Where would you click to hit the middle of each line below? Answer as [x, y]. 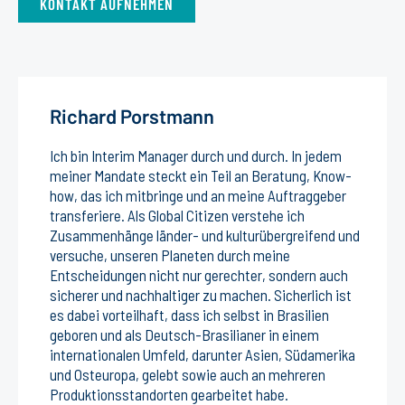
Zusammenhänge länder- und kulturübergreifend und [205, 235]
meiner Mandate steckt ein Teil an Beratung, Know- [201, 175]
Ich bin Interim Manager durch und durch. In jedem [196, 155]
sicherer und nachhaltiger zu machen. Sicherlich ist [201, 294]
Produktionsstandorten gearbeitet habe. [169, 394]
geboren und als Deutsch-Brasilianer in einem [184, 334]
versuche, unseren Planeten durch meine [170, 254]
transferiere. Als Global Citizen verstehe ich [177, 215]
